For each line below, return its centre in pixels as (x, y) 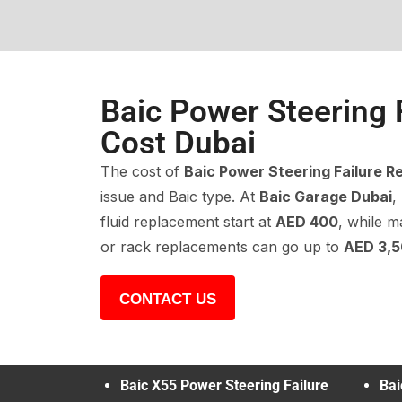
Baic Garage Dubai (326, 196)
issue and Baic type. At (180, 196)
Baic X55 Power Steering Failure (224, 385)
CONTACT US (168, 299)
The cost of (142, 171)
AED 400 (307, 221)
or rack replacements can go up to (222, 246)
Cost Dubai (178, 143)
